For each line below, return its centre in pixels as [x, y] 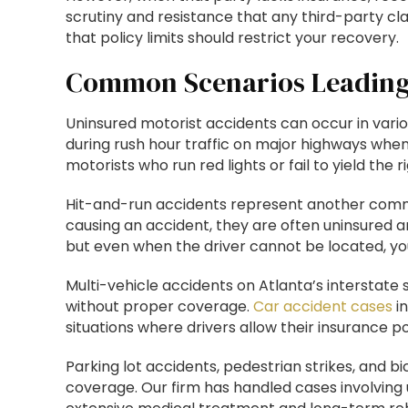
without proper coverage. [159, 306]
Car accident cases [323, 306]
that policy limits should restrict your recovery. [232, 38]
